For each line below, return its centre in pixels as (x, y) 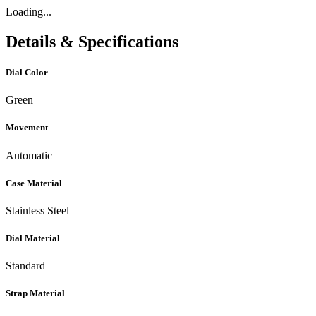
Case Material (34, 183)
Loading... (29, 12)
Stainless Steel (37, 210)
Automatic (29, 155)
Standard (25, 266)
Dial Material (33, 238)
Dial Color (27, 73)
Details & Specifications (92, 41)
